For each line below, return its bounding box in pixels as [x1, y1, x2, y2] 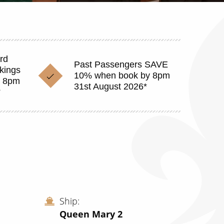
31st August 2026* [73, 81, 147, 91]
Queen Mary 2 [59, 207, 122, 220]
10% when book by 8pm [73, 70, 170, 80]
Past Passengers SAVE [73, 59, 168, 69]
